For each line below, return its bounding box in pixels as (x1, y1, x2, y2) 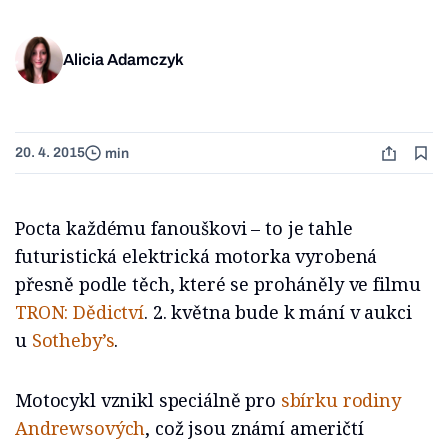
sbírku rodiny (280, 388, 401, 413)
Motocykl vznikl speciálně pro (15, 388, 281, 413)
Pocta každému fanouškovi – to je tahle (15, 216, 353, 241)
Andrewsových (15, 416, 146, 441)
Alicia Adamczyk (63, 51, 184, 69)
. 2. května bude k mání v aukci (143, 300, 412, 325)
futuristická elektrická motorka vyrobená (15, 244, 378, 269)
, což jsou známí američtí (145, 416, 364, 441)
